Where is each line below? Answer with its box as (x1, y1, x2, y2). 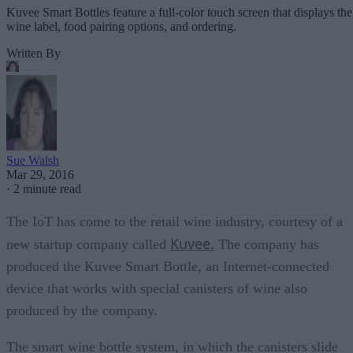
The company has (214, 236, 319, 252)
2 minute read (13, 181, 81, 195)
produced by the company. (6, 302, 158, 318)
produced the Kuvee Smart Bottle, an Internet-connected (6, 258, 329, 274)
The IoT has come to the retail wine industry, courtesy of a (6, 213, 343, 229)
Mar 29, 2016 (6, 167, 74, 181)
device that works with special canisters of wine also (6, 280, 307, 296)
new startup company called (6, 236, 170, 252)
